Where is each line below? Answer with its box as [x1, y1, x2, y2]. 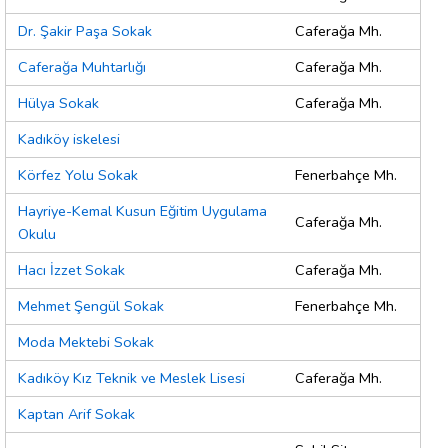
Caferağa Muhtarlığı [18, 57, 146, 78]
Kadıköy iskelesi [18, 129, 120, 150]
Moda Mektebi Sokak [18, 332, 154, 353]
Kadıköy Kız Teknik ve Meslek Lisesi [18, 368, 245, 389]
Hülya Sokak [18, 93, 99, 114]
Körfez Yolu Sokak [18, 165, 138, 186]
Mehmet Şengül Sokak [18, 296, 164, 317]
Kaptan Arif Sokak [18, 404, 135, 425]
